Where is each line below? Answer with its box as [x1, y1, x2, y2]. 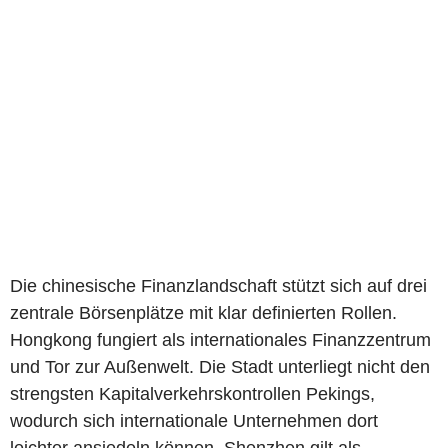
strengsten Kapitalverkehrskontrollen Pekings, [10, 383, 375, 404]
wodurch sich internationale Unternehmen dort [10, 410, 378, 431]
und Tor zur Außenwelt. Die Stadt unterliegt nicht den [10, 356, 430, 377]
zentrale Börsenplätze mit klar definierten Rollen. [10, 302, 397, 323]
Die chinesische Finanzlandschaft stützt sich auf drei [10, 275, 427, 296]
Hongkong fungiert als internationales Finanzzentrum [10, 329, 431, 350]
